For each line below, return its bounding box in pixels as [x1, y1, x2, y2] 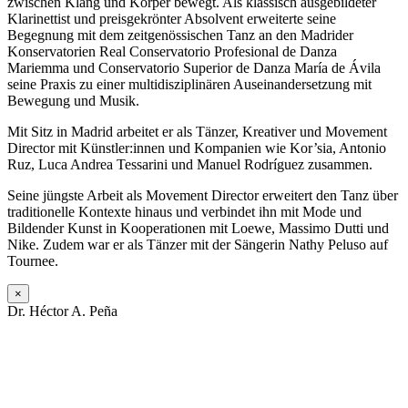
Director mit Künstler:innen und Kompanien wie [7, 140, 290, 157]
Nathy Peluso [289, 237, 366, 253]
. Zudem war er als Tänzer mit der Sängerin [36, 237, 289, 253]
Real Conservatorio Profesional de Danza [99, 44, 337, 60]
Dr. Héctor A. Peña [7, 303, 117, 320]
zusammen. [304, 157, 372, 173]
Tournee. [7, 253, 58, 270]
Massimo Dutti [279, 220, 363, 237]
